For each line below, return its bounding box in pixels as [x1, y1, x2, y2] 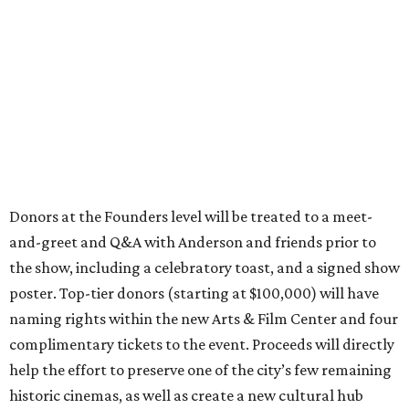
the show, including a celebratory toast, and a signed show [9, 257, 400, 277]
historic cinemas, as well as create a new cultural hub [9, 385, 363, 404]
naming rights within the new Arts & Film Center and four [9, 309, 398, 328]
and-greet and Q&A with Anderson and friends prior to [9, 232, 376, 251]
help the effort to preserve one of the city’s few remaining [9, 360, 392, 379]
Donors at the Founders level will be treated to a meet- [9, 206, 372, 225]
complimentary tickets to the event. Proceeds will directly [9, 334, 394, 353]
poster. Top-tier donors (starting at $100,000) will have [9, 283, 379, 302]
